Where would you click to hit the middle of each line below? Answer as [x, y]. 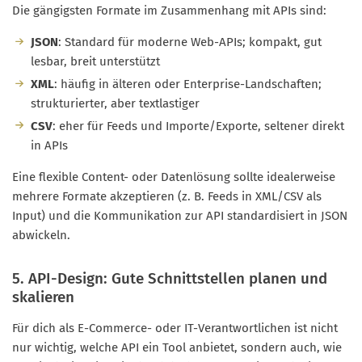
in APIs [49, 145]
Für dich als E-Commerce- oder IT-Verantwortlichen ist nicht [175, 328]
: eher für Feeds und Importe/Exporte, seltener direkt [198, 126]
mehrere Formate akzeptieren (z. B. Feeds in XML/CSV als [167, 196]
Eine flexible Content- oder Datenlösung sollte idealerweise [174, 177]
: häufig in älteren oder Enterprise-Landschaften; [187, 84]
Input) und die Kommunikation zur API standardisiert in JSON [180, 215]
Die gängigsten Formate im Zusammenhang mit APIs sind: [169, 11]
